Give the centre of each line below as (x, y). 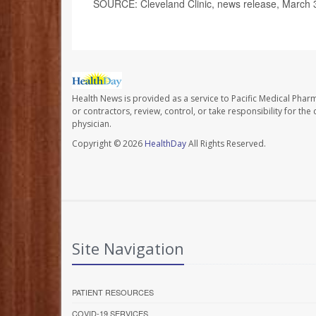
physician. (92, 124)
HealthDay (165, 144)
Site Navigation (128, 249)
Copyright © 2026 (108, 144)
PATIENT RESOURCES (113, 292)
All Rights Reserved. (226, 144)
